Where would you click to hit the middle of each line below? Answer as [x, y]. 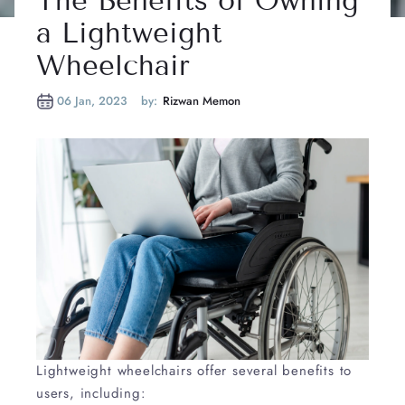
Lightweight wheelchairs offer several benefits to [194, 371]
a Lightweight [129, 33]
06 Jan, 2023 [92, 100]
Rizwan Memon [202, 100]
